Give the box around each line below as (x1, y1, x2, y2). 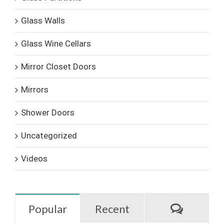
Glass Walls (21, 15, 65, 26)
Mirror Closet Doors (21, 61, 96, 72)
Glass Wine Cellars (21, 38, 91, 49)
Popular (28, 202, 67, 216)
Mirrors (21, 84, 48, 95)
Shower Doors (21, 107, 74, 118)
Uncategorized (21, 130, 77, 141)
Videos (21, 153, 47, 164)
